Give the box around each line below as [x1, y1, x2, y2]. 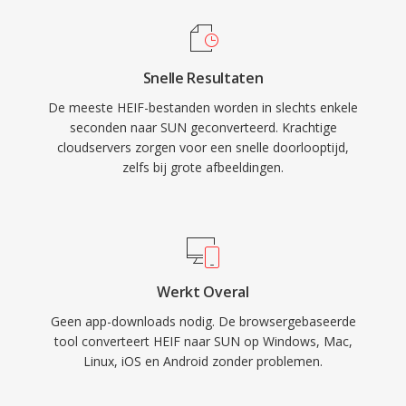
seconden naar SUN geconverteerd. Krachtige [69, 119, 337, 136]
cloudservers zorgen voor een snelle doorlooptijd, [57, 139, 349, 156]
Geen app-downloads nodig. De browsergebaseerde [50, 313, 356, 330]
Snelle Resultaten [142, 68, 264, 88]
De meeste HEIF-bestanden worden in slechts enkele [48, 99, 358, 116]
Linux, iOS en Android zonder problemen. [83, 353, 323, 370]
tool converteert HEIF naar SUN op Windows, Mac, [53, 333, 353, 350]
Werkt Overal [157, 282, 249, 302]
